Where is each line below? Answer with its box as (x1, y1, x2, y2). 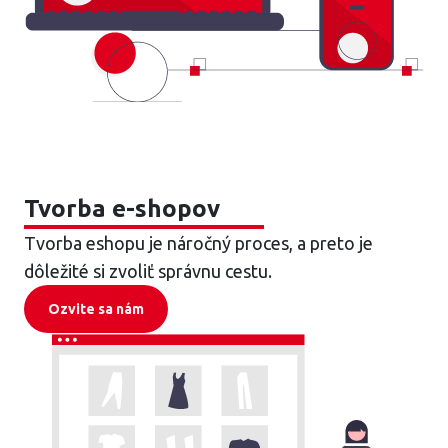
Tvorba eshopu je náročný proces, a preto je (24, 233, 373, 253)
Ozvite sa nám (48, 301, 144, 317)
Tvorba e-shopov (24, 195, 220, 222)
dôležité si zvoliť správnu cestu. (24, 261, 272, 281)
